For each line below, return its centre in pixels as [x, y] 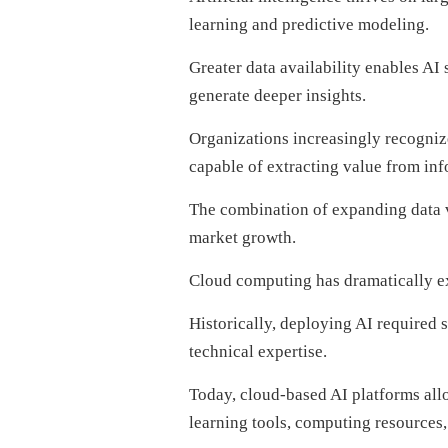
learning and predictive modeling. [308, 24]
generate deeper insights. [277, 95]
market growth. [242, 237]
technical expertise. [257, 351]
